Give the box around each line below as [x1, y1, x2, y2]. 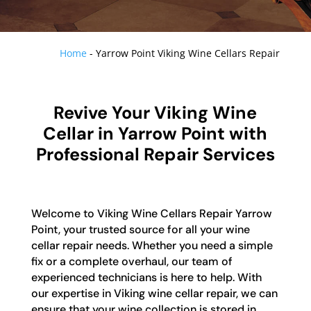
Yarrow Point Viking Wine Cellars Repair [96, 47, 280, 60]
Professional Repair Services [35, 143, 275, 167]
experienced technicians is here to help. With [31, 270, 262, 285]
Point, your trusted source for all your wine [31, 222, 250, 237]
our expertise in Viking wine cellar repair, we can [31, 286, 278, 301]
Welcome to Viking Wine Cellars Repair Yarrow [31, 206, 272, 221]
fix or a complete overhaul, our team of [31, 254, 233, 269]
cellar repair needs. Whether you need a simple [31, 238, 273, 253]
